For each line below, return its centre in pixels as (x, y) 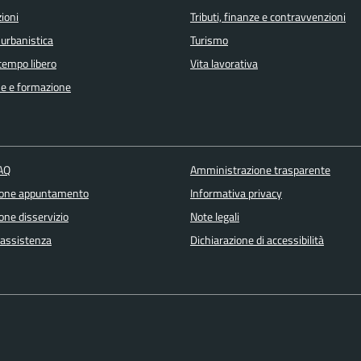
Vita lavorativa (224, 63)
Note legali (214, 217)
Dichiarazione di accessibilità (257, 241)
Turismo (209, 40)
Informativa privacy (236, 194)
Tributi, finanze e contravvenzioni (268, 17)
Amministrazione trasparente (260, 170)
